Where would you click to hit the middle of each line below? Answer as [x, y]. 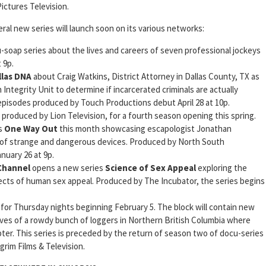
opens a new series [68, 168]
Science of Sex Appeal [151, 168]
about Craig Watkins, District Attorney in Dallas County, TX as [145, 77]
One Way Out [31, 129]
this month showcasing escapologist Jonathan [145, 129]
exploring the [221, 168]
